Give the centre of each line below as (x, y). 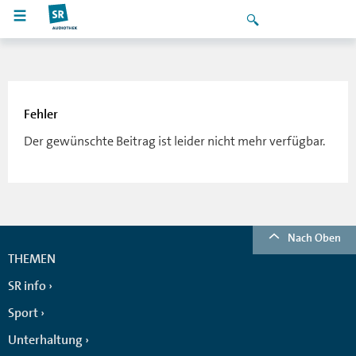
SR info (27, 286)
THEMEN (32, 259)
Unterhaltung (45, 340)
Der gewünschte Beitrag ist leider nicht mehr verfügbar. (174, 141)
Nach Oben (314, 238)
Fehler (41, 114)
